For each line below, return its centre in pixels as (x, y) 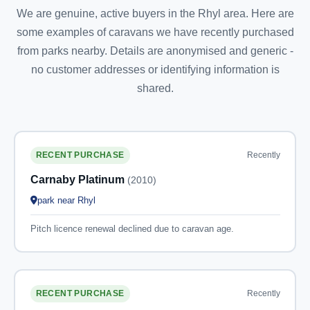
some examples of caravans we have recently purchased (155, 32)
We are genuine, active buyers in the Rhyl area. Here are (155, 13)
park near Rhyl (66, 200)
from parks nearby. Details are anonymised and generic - (155, 51)
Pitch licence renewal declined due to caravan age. (132, 229)
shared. (155, 88)
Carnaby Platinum (79, 180)
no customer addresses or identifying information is (155, 69)
